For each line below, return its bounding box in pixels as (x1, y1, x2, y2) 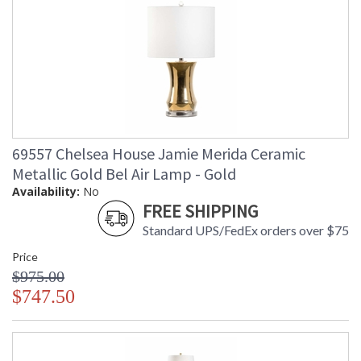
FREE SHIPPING (143, 200, 258, 223)
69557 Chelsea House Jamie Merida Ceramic (12, 143, 305, 164)
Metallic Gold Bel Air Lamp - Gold (12, 164, 236, 185)
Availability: (12, 184, 80, 200)
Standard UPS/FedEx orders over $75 (143, 222, 349, 239)
